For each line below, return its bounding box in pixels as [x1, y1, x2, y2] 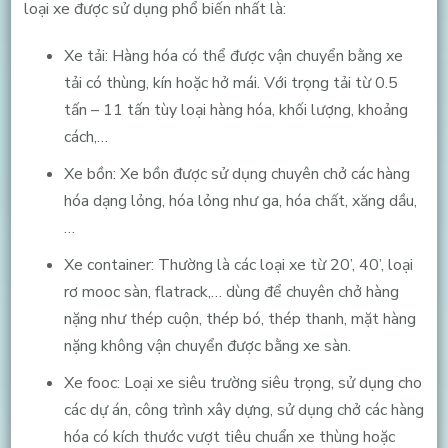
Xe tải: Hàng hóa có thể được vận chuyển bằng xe [63, 44, 403, 67]
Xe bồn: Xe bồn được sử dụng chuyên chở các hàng [63, 162, 410, 185]
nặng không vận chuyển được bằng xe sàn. [63, 334, 351, 357]
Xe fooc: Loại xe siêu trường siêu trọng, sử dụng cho [63, 371, 422, 394]
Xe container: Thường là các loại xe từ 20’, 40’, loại [63, 253, 413, 276]
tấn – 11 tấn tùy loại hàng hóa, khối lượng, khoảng [63, 98, 408, 121]
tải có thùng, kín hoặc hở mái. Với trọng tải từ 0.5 [63, 71, 398, 94]
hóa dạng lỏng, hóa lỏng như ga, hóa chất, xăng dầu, [63, 189, 417, 212]
